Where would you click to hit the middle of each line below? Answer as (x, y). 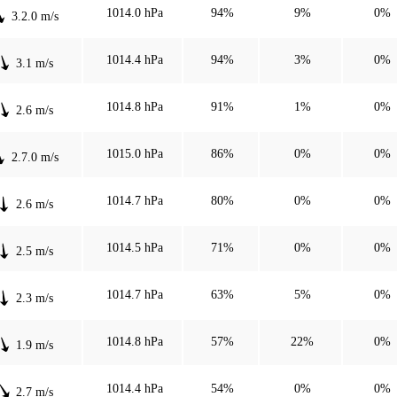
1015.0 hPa (134, 153)
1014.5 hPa (134, 247)
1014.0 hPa (134, 12)
